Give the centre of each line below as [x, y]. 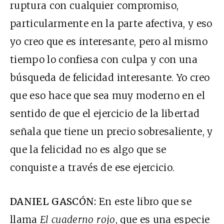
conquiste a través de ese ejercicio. [92, 168]
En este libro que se [144, 202]
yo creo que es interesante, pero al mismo [109, 42]
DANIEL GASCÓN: [53, 202]
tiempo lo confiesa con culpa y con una [104, 60]
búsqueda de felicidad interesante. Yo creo [110, 78]
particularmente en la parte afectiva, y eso [111, 24]
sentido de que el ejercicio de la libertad [105, 114]
